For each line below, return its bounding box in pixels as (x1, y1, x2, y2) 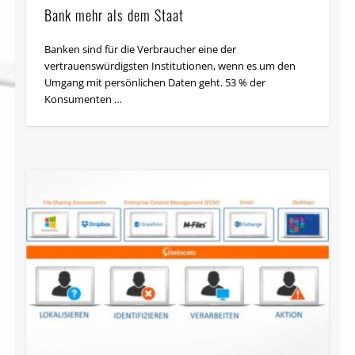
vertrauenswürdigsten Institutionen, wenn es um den (44, 58, 296, 73)
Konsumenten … (44, 91, 123, 106)
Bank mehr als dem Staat (44, 4, 185, 25)
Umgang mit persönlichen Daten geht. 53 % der (44, 74, 266, 90)
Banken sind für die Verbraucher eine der (44, 41, 237, 56)
